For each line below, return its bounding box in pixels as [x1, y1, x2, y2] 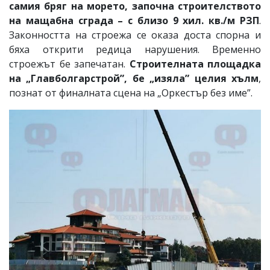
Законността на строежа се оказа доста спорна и [9, 28, 261, 42]
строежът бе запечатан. [9, 57, 130, 71]
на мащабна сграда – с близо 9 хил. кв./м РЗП [9, 13, 259, 27]
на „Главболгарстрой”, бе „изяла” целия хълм [9, 71, 259, 85]
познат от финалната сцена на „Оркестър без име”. [9, 86, 253, 99]
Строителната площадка [129, 57, 261, 71]
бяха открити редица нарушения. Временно [9, 42, 261, 56]
